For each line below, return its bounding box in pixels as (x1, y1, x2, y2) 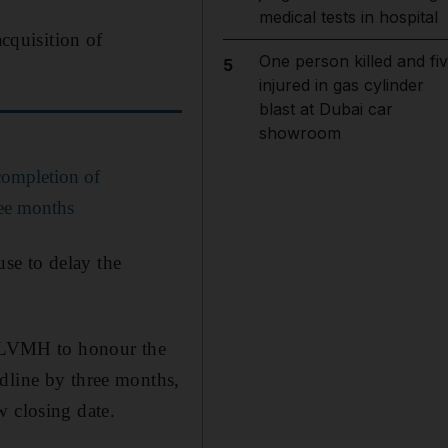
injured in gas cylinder (258, 75, 424, 95)
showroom (258, 123, 341, 143)
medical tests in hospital (258, 7, 438, 27)
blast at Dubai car (258, 99, 393, 119)
